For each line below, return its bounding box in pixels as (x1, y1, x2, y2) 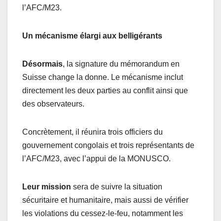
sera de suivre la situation (71, 183, 162, 191)
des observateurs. (22, 100, 84, 109)
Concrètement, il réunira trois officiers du (22, 128, 163, 137)
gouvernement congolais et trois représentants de (22, 141, 194, 150)
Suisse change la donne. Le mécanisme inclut (22, 73, 183, 82)
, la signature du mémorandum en (63, 60, 180, 69)
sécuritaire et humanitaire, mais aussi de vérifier (22, 196, 188, 205)
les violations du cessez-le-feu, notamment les (22, 209, 183, 218)
